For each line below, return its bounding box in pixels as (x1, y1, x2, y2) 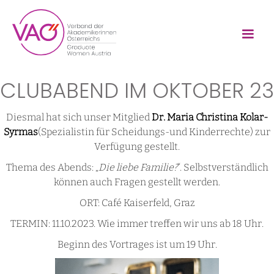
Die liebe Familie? (98, 161, 177, 174)
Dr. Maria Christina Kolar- (152, 111, 268, 124)
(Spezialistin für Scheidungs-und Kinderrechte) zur (38, 126, 270, 138)
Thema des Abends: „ (6, 161, 98, 174)
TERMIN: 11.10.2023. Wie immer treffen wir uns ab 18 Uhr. (10, 218, 264, 230)
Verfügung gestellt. (94, 141, 180, 153)
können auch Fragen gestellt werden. (54, 176, 220, 188)
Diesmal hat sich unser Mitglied (6, 111, 152, 124)
